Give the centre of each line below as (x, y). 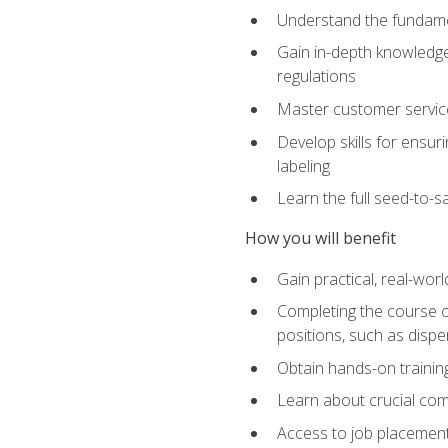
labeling (303, 165)
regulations (316, 76)
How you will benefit (320, 238)
